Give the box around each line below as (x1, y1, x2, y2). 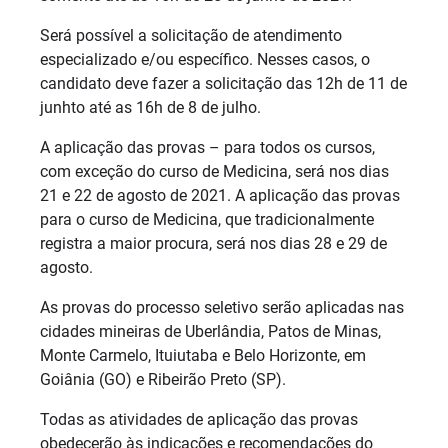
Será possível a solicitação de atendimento (40, 25, 342, 45)
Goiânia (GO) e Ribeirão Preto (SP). (40, 369, 286, 389)
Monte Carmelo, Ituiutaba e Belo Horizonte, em (40, 345, 366, 365)
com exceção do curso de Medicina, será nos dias (40, 161, 389, 181)
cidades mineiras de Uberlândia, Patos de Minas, (40, 321, 381, 341)
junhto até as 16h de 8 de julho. (40, 97, 261, 117)
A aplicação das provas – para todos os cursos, (40, 137, 375, 157)
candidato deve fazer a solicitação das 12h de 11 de (40, 73, 407, 93)
